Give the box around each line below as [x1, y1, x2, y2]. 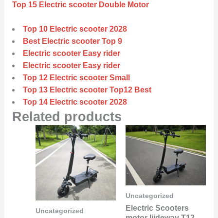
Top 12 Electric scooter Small [22, 73, 130, 82]
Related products [12, 109, 122, 125]
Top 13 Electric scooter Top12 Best [22, 86, 151, 94]
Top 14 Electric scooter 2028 [22, 98, 127, 107]
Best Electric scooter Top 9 [22, 37, 122, 46]
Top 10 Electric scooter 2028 [22, 25, 127, 34]
